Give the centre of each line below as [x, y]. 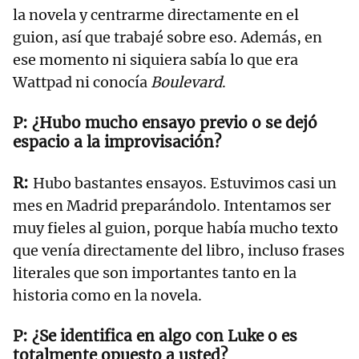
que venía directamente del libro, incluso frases [179, 250]
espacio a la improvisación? [117, 141]
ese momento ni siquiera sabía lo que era [155, 59]
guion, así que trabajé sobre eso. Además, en [167, 37]
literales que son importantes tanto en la [155, 272]
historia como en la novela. [107, 295]
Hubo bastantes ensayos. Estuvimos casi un [185, 183]
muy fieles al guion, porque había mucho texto [175, 228]
